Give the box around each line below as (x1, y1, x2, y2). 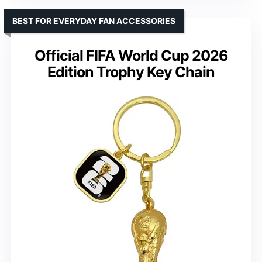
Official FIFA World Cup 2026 (34, 47, 228, 65)
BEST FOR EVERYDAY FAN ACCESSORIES (12, 16, 175, 26)
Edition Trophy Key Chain (47, 63, 215, 81)
